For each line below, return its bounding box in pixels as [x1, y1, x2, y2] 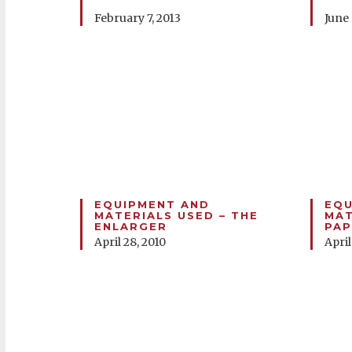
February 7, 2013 [94, 11, 181, 25]
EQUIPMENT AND [94, 198, 210, 211]
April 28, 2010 [94, 235, 166, 249]
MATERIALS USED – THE [94, 209, 258, 222]
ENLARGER [94, 220, 167, 233]
